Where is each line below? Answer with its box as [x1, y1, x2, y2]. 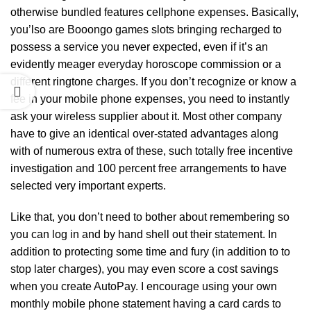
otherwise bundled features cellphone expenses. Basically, [10, 6, 299, 18]
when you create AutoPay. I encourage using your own [10, 280, 277, 292]
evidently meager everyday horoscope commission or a [10, 58, 281, 70]
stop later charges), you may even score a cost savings [10, 263, 278, 275]
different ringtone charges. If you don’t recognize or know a [10, 76, 296, 87]
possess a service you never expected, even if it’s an [10, 41, 268, 53]
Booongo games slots [67, 24, 174, 35]
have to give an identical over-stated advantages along [10, 128, 278, 140]
